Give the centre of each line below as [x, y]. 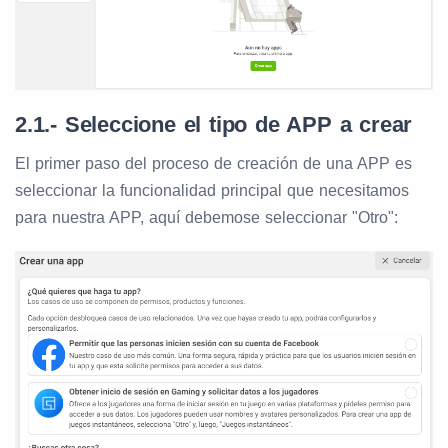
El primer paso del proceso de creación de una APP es [213, 164]
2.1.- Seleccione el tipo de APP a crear [214, 125]
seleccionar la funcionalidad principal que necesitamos [212, 191]
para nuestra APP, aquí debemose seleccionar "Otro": [206, 218]
